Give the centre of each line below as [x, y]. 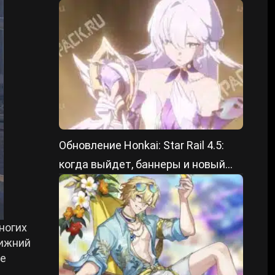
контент [80, 183]
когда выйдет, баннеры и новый [142, 164]
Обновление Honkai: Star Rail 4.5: [141, 145]
